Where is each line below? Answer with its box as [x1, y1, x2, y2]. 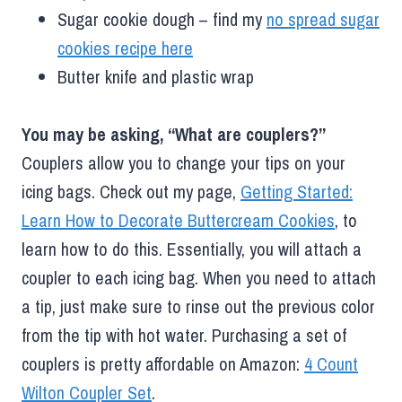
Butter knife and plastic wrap [57, 64, 254, 89]
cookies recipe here [57, 35, 193, 60]
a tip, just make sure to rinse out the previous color [22, 293, 375, 319]
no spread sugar [267, 6, 380, 31]
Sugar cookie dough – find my [57, 6, 267, 31]
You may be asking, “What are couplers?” [22, 121, 325, 146]
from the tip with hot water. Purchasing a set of [22, 322, 346, 347]
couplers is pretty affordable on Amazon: [22, 351, 304, 376]
